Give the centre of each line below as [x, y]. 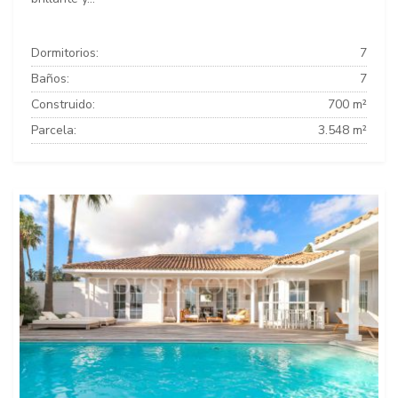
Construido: [63, 104]
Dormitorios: [65, 53]
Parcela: [54, 130]
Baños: [50, 79]
